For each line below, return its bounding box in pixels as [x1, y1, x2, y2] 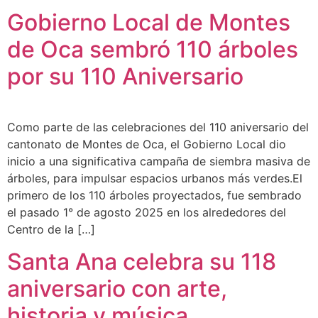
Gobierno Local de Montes [7, 9, 290, 37]
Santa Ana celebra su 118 [7, 247, 276, 275]
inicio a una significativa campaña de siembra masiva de [7, 154, 310, 169]
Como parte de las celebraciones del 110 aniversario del [7, 120, 309, 135]
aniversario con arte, [7, 274, 227, 302]
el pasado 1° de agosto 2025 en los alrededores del [7, 205, 286, 220]
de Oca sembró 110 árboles [7, 35, 298, 64]
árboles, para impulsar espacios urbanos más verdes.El [7, 171, 302, 186]
